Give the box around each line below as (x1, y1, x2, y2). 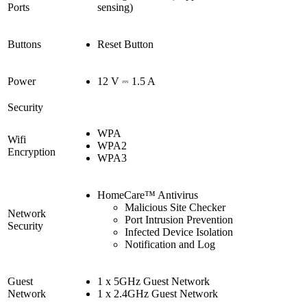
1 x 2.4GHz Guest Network (97, 287, 218, 299)
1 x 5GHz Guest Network (97, 275, 210, 287)
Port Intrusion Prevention (125, 213, 233, 225)
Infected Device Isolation (125, 225, 233, 238)
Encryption (8, 145, 56, 158)
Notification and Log (125, 238, 215, 250)
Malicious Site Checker (125, 201, 225, 213)
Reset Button (97, 38, 153, 50)
